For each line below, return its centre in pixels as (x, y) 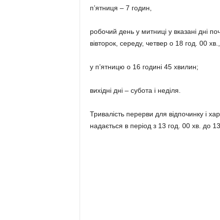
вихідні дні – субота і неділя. (135, 90)
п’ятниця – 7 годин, (121, 8)
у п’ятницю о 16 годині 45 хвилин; (144, 67)
